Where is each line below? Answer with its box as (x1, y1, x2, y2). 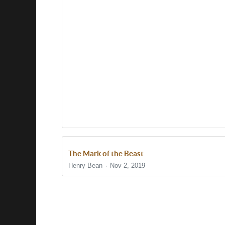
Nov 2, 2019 (110, 161, 146, 169)
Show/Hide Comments (76, 197, 158, 206)
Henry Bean (68, 161, 102, 169)
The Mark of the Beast (68, 149, 144, 158)
